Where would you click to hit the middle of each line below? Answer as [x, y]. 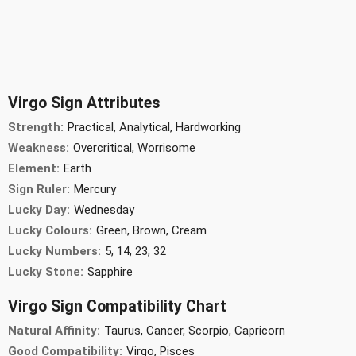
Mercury [95, 189]
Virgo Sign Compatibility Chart [117, 306]
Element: [34, 168]
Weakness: [39, 147]
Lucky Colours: [50, 230]
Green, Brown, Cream [151, 230]
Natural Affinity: [54, 330]
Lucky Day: [39, 209]
